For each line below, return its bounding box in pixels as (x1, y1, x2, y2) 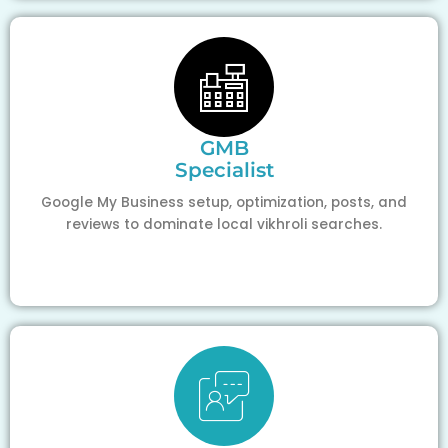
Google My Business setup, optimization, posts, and (41, 192, 407, 212)
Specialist (174, 157, 274, 182)
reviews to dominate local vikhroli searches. (66, 214, 382, 234)
